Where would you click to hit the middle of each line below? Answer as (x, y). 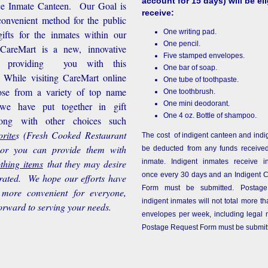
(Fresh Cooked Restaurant (74, 135)
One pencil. (182, 44)
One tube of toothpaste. (201, 80)
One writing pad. (190, 32)
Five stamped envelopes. (204, 56)
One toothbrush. (190, 92)
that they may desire (86, 164)
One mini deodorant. (197, 103)
